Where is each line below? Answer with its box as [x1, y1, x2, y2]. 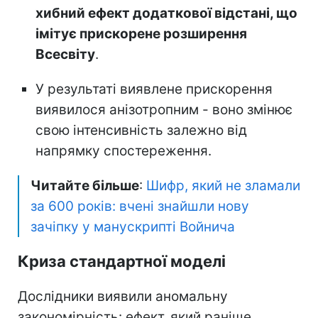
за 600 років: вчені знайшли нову [31, 197, 249, 214]
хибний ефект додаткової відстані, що [35, 4, 297, 21]
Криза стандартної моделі [18, 251, 226, 270]
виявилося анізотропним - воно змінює [35, 101, 292, 118]
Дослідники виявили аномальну [18, 287, 228, 305]
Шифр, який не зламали [146, 177, 300, 194]
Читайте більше [31, 177, 139, 194]
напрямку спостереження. [35, 142, 212, 159]
